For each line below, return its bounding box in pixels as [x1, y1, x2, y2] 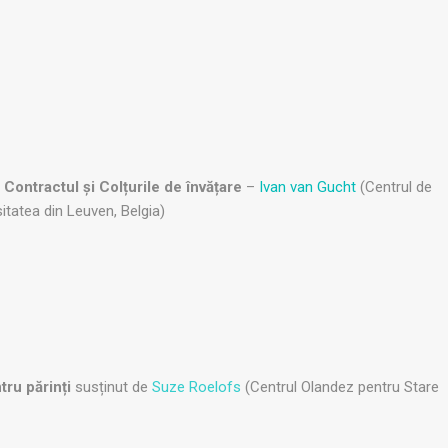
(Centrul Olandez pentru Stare [241, 378, 439, 397]
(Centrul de [360, 178, 432, 197]
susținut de [71, 378, 152, 397]
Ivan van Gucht [259, 178, 360, 197]
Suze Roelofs [152, 378, 241, 397]
